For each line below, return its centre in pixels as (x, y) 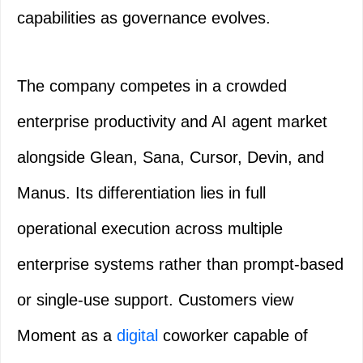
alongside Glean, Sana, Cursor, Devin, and (171, 158)
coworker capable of (233, 336)
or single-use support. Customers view (155, 300)
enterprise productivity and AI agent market (172, 122)
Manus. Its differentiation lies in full (141, 193)
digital (137, 336)
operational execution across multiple (150, 229)
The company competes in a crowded (152, 86)
